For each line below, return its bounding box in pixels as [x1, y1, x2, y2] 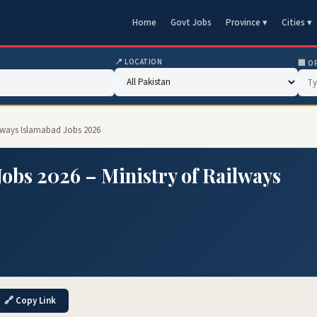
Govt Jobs [171, 16, 212, 29]
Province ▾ [226, 16, 267, 29]
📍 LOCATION [115, 57, 163, 67]
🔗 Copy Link [4, 294, 56, 307]
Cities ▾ [282, 16, 312, 29]
